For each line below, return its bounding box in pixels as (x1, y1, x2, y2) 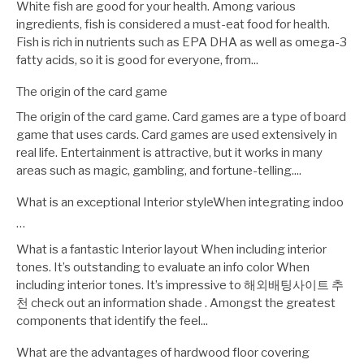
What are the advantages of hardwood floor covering (16, 344, 310, 360)
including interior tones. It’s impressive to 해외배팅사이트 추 (16, 277, 344, 292)
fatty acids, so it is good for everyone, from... (16, 52, 258, 67)
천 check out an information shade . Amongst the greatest (16, 295, 336, 310)
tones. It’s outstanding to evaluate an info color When (16, 259, 310, 275)
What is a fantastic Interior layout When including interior (16, 241, 327, 257)
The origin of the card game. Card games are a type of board (16, 110, 346, 125)
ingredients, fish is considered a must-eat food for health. (16, 16, 330, 32)
